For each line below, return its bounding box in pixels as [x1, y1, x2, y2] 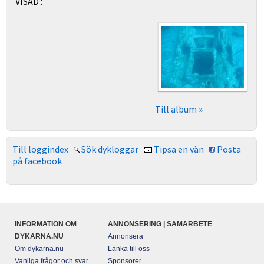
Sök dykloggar [81, 143, 138, 155]
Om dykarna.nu [15, 245, 64, 253]
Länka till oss [107, 245, 150, 253]
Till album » [154, 103, 203, 115]
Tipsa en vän [154, 143, 204, 155]
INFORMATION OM [15, 220, 77, 228]
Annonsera [107, 232, 143, 240]
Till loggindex [12, 143, 68, 155]
